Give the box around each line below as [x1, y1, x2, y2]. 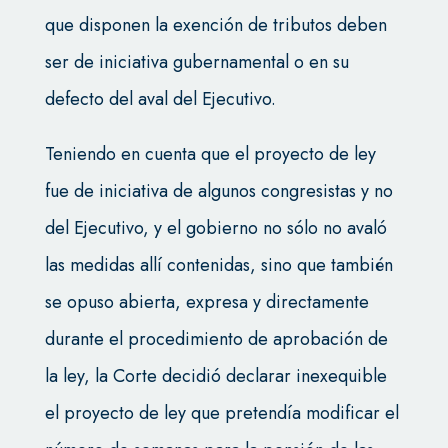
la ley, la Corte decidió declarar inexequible [44, 363, 387, 390]
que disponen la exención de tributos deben [44, 12, 387, 39]
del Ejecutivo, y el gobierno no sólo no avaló [44, 215, 387, 242]
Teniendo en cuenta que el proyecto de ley [44, 141, 376, 168]
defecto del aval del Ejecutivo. [44, 86, 276, 113]
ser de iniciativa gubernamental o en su [44, 49, 349, 76]
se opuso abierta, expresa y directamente [44, 289, 369, 316]
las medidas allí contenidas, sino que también [44, 252, 393, 279]
